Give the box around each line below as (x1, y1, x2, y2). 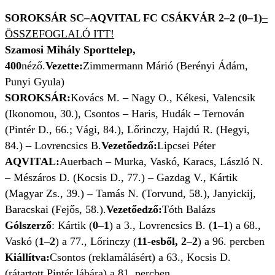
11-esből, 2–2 (137, 235, 198, 248)
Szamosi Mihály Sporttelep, (5, 44, 136, 56)
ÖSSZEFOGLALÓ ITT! (5, 28, 114, 41)
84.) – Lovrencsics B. (5, 139, 101, 152)
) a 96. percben (198, 235, 265, 248)
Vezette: (45, 60, 83, 72)
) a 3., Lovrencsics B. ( (109, 219, 212, 232)
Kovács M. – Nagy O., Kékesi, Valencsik (71, 91, 255, 104)
